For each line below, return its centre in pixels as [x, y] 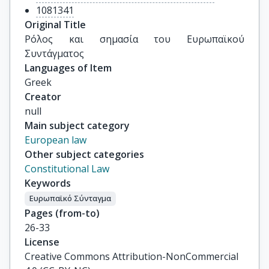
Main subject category [77, 125]
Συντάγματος [54, 53]
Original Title [55, 25]
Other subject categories [84, 154]
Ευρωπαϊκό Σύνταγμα [70, 198]
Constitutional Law [67, 169]
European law [56, 140]
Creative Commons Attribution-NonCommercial [131, 256]
